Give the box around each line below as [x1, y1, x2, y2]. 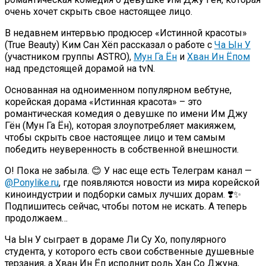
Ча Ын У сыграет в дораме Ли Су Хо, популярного [5, 233, 226, 245]
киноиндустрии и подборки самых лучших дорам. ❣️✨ [5, 188, 241, 200]
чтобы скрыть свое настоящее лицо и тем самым [5, 131, 225, 143]
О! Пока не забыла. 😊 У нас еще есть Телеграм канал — [5, 164, 252, 176]
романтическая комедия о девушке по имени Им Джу [5, 107, 248, 119]
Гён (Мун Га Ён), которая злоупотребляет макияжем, [5, 119, 236, 131]
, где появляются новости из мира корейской [59, 176, 259, 188]
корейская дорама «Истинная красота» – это [5, 96, 202, 107]
